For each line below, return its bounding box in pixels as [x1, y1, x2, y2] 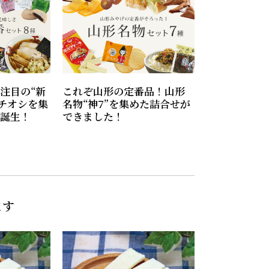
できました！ [62, 109, 124, 124]
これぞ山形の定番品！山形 [62, 83, 185, 99]
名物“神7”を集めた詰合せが [62, 96, 190, 112]
